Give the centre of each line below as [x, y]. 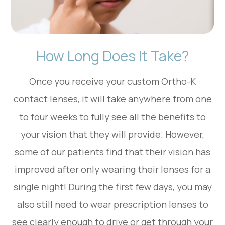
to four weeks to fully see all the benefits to [113, 116]
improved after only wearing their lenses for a [113, 169]
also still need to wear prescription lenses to [113, 204]
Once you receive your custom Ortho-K [113, 81]
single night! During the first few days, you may [113, 187]
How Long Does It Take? [113, 55]
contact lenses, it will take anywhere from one [113, 99]
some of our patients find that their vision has [113, 151]
